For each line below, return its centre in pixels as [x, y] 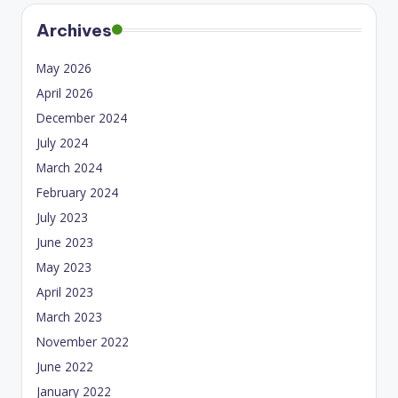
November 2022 [83, 342]
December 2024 [82, 118]
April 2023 [65, 292]
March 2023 [69, 317]
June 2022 [65, 367]
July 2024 [62, 143]
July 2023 [62, 218]
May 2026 [64, 68]
